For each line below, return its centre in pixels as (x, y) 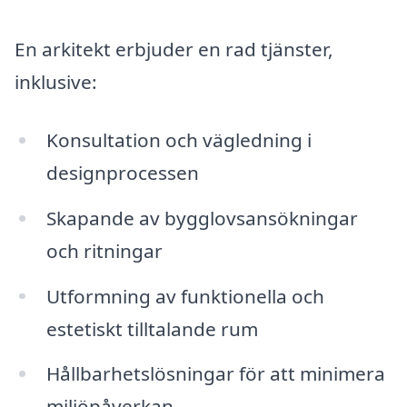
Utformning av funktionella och (185, 296)
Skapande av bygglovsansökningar (202, 218)
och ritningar (104, 250)
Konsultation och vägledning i (179, 139)
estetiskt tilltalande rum (152, 328)
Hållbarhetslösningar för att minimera (215, 374)
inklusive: (56, 82)
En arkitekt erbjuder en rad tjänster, (174, 50)
